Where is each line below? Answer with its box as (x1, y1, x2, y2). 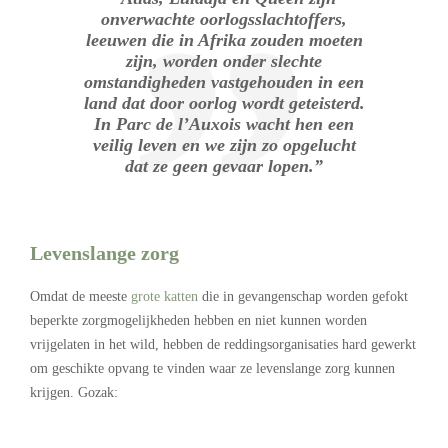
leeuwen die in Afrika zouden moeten (85, 29, 363, 50)
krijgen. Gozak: (30, 384, 118, 400)
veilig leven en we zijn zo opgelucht (92, 134, 356, 155)
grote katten (131, 288, 198, 304)
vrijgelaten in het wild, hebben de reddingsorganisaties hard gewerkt (30, 336, 416, 352)
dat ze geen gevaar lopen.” (125, 155, 323, 176)
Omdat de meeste (30, 288, 131, 304)
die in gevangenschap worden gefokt (198, 288, 408, 304)
